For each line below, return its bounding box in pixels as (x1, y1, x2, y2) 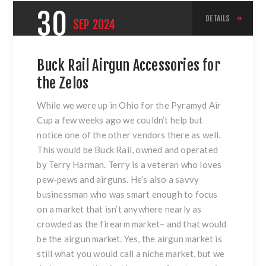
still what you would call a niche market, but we (37, 248, 225, 259)
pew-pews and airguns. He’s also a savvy (37, 174, 199, 185)
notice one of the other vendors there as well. (37, 129, 221, 141)
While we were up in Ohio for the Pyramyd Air (37, 100, 221, 111)
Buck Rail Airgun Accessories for (37, 56, 220, 75)
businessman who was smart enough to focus (37, 189, 218, 200)
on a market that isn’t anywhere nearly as (37, 204, 202, 215)
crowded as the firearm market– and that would (37, 218, 227, 230)
